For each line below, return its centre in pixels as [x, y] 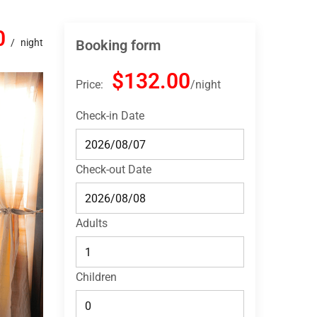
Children [96, 277]
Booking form [118, 45]
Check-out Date [114, 169]
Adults [92, 223]
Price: [90, 85]
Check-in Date [110, 116]
